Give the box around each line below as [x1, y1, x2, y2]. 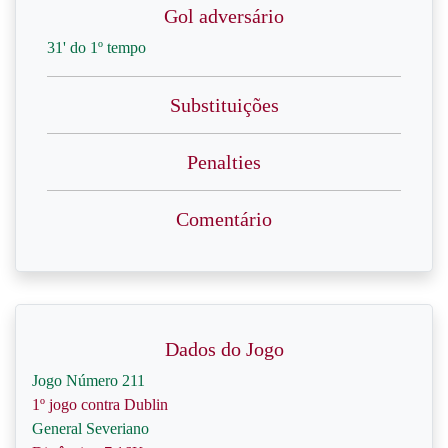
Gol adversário [164, 5, 284, 27]
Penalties [187, 151, 261, 173]
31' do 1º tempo [47, 39, 146, 56]
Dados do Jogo [164, 338, 284, 360]
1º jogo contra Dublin [32, 396, 168, 413]
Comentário [176, 208, 272, 230]
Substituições [169, 94, 279, 116]
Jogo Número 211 [32, 372, 145, 389]
